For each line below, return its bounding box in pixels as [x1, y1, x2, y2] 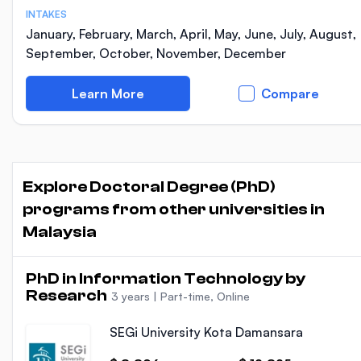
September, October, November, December [26, 45, 286, 61]
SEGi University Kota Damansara [110, 324, 303, 340]
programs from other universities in [23, 200, 325, 218]
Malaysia [23, 222, 97, 241]
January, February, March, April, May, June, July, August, [26, 26, 356, 42]
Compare [261, 85, 319, 102]
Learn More [72, 85, 144, 102]
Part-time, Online [160, 289, 250, 303]
